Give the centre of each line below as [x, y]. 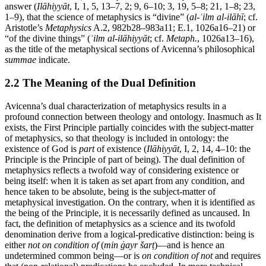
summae [20, 60]
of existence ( [121, 148]
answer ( [21, 7]
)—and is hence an [189, 245]
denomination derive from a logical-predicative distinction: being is [129, 234]
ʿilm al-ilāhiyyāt [120, 39]
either [16, 245]
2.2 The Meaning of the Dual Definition [100, 83]
